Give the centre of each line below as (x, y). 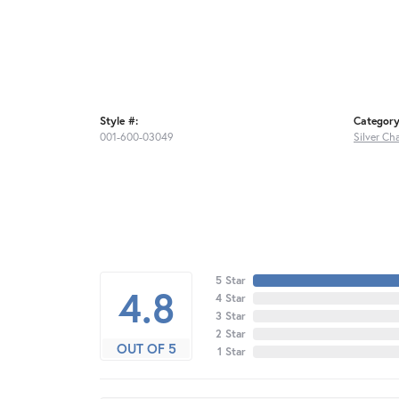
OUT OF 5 (146, 349)
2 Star (231, 334)
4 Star (231, 298)
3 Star (231, 316)
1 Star (232, 352)
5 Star (231, 281)
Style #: (119, 121)
